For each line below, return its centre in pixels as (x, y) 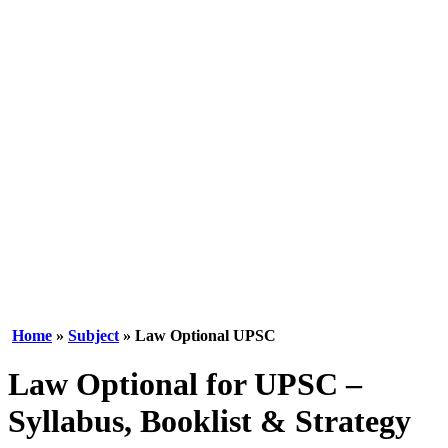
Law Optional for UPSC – (185, 384)
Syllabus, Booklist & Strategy (209, 421)
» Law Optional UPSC (197, 335)
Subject (93, 335)
